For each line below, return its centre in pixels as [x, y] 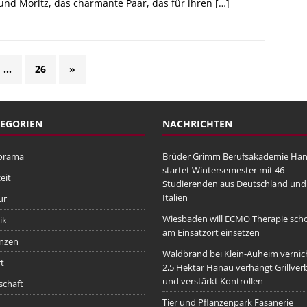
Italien [175, 198]
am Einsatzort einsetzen [211, 233]
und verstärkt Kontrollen [212, 281]
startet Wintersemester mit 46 [223, 170]
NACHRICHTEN [197, 124]
